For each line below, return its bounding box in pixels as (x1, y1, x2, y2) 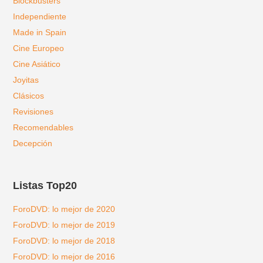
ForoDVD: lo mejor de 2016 (13, 251, 116, 261)
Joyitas (13, 75, 39, 85)
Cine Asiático (13, 59, 61, 69)
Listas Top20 (13, 179, 77, 191)
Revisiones (13, 106, 54, 116)
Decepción (13, 138, 53, 148)
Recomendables (13, 122, 74, 132)
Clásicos (13, 90, 45, 100)
